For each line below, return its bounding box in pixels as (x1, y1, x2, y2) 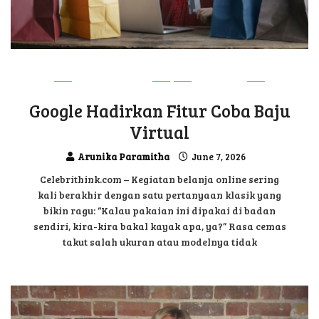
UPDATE (202, 75, 236, 88)
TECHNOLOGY (83, 75, 142, 88)
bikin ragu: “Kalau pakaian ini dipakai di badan (43, 203, 276, 217)
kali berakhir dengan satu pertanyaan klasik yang (38, 187, 281, 202)
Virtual (130, 120, 189, 144)
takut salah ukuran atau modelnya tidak (62, 234, 257, 249)
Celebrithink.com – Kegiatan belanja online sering (40, 172, 279, 186)
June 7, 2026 (189, 150, 246, 163)
